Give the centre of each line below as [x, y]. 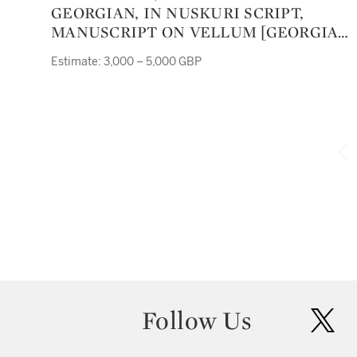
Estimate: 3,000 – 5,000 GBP [126, 62]
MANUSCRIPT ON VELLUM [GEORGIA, [197, 32]
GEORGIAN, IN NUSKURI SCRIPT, [177, 13]
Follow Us [196, 320]
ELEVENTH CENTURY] [138, 51]
